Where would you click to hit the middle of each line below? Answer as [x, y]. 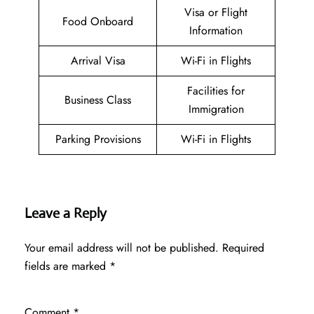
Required [243, 248]
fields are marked [67, 266]
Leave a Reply [66, 214]
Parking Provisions [98, 139]
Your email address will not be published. [122, 248]
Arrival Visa [98, 61]
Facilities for [216, 91]
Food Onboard [98, 22]
